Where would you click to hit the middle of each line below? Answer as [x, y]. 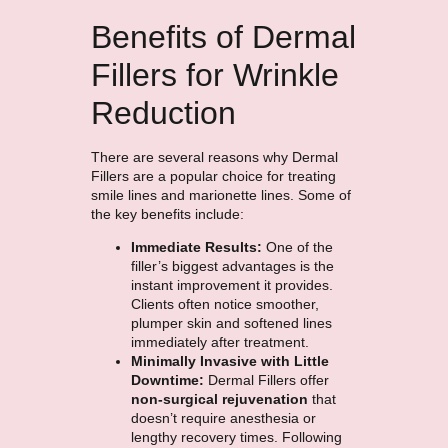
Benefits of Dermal [223, 37]
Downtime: [169, 380]
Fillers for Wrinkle [214, 75]
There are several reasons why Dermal [214, 157]
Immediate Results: [198, 247]
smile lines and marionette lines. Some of [220, 195]
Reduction [163, 113]
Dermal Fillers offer [268, 380]
